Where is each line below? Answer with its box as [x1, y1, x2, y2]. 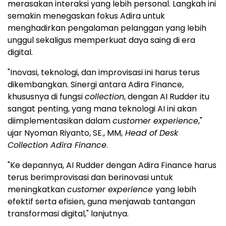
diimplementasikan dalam [8, 115, 112, 127]
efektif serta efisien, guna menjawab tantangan [8, 195, 195, 207]
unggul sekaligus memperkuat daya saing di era [8, 34, 195, 46]
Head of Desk [123, 127, 178, 139]
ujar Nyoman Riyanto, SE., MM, [8, 127, 123, 139]
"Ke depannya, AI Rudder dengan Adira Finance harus [8, 159, 216, 171]
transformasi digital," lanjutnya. [8, 207, 129, 219]
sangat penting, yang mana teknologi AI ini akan [8, 102, 197, 115]
